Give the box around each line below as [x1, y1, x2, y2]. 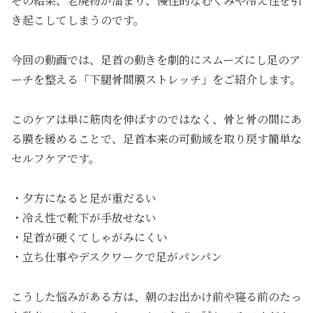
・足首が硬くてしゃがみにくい [11, 228, 168, 245]
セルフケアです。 [11, 150, 100, 166]
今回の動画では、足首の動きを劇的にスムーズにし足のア [11, 52, 300, 68]
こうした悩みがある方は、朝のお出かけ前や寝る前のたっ [11, 288, 302, 305]
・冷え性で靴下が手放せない [11, 209, 156, 226]
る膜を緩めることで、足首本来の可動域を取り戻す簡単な [11, 130, 302, 147]
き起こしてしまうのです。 [11, 12, 145, 29]
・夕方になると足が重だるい [11, 189, 156, 206]
